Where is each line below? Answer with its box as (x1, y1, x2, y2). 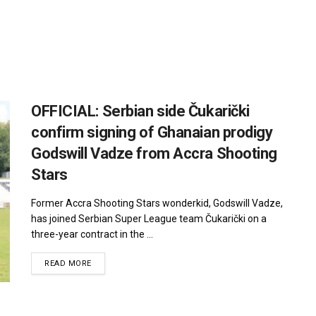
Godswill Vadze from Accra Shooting (31, 144, 278, 162)
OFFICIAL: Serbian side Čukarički (31, 102, 250, 120)
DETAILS (90, 257, 125, 267)
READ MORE (44, 258, 92, 268)
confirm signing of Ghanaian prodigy (31, 123, 273, 141)
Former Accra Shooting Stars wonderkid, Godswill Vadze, (31, 197, 283, 209)
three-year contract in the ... (31, 228, 153, 240)
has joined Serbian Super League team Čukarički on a (31, 212, 267, 224)
